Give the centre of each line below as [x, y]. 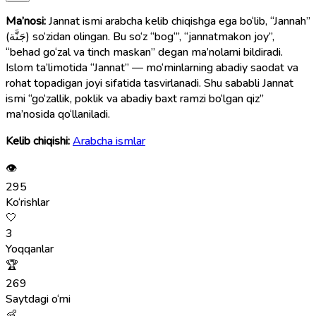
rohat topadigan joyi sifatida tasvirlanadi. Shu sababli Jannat [150, 83]
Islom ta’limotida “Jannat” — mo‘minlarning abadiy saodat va [152, 67]
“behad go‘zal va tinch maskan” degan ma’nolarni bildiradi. [144, 52]
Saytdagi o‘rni [38, 299]
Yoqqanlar [30, 249]
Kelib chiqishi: [38, 141]
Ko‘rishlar [28, 202]
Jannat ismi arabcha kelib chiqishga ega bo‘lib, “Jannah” [180, 21]
